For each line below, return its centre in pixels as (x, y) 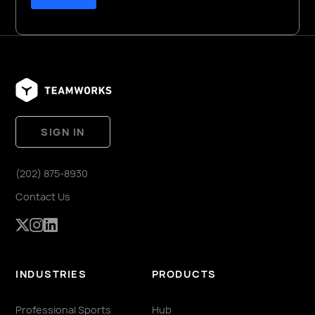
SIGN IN (63, 132)
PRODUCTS (184, 274)
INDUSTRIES (51, 274)
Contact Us (43, 197)
